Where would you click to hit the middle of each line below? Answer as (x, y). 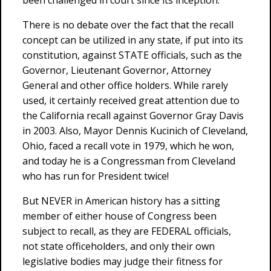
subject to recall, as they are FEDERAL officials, (127, 231)
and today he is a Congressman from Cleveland (129, 161)
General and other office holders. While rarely (125, 85)
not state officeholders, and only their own (119, 246)
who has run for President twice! (96, 176)
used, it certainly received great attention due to (131, 100)
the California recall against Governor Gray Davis (133, 116)
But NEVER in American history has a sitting (121, 201)
